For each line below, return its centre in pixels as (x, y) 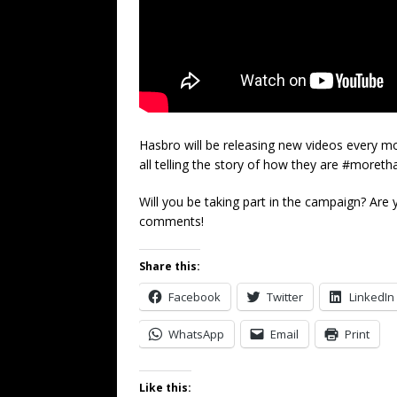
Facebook (195, 297)
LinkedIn (372, 297)
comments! (171, 222)
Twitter (285, 297)
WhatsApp (196, 335)
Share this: (170, 267)
